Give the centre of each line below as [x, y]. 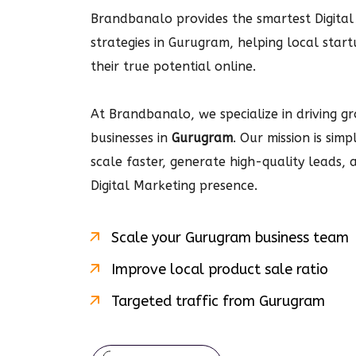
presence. [226, 186]
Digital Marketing [143, 186]
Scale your [146, 238]
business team [300, 238]
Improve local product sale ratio [218, 269]
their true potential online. [173, 66]
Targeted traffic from [183, 301]
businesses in [131, 138]
